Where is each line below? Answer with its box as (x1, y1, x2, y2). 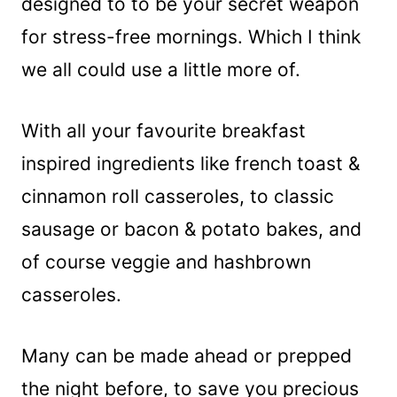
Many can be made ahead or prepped (21, 344, 352, 367)
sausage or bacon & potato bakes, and (21, 217, 362, 240)
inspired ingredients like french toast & (21, 152, 360, 175)
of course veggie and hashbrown (21, 250, 311, 273)
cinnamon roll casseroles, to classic (21, 184, 334, 207)
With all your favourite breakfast (21, 119, 306, 142)
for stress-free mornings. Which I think (21, 25, 361, 48)
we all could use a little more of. (21, 58, 300, 81)
